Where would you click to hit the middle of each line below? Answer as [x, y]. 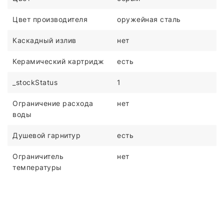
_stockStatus [35, 82]
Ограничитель [38, 156]
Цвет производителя [50, 19]
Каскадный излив [44, 40]
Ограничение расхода [53, 103]
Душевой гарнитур [46, 135]
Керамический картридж [58, 61]
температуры [37, 167]
